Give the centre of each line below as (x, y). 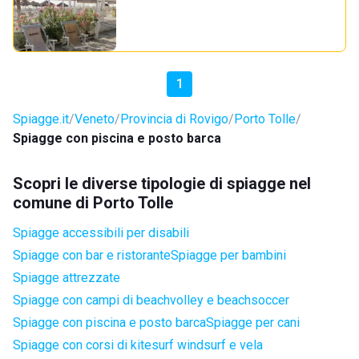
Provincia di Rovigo (174, 119)
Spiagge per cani (253, 323)
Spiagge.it (41, 119)
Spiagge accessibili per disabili (101, 233)
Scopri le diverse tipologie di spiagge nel (162, 184)
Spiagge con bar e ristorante (92, 255)
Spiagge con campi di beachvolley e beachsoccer (151, 300)
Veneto (95, 119)
